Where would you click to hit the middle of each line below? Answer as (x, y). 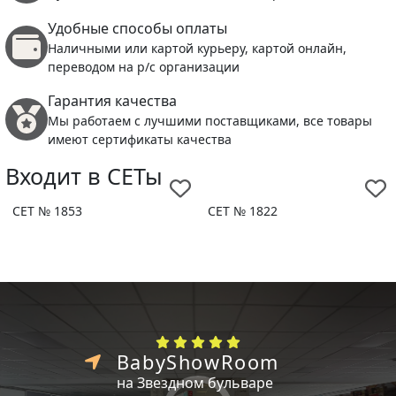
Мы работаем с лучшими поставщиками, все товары (210, 120)
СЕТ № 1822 (243, 210)
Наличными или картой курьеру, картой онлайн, (197, 48)
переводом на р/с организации (144, 66)
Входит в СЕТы (84, 175)
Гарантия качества (112, 100)
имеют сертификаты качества (140, 139)
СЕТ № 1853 (47, 210)
